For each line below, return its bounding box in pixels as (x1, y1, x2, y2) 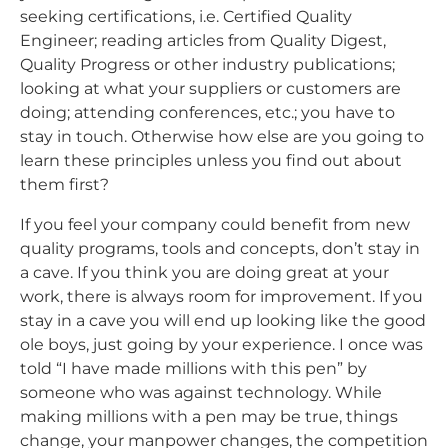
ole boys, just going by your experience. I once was (20, 335, 423, 355)
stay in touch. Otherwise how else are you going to (20, 127, 424, 147)
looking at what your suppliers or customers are (20, 79, 401, 99)
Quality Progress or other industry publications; (20, 55, 395, 75)
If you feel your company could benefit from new (20, 215, 410, 235)
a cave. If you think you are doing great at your (20, 263, 389, 283)
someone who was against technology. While (20, 383, 382, 403)
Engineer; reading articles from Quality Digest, (20, 31, 386, 51)
